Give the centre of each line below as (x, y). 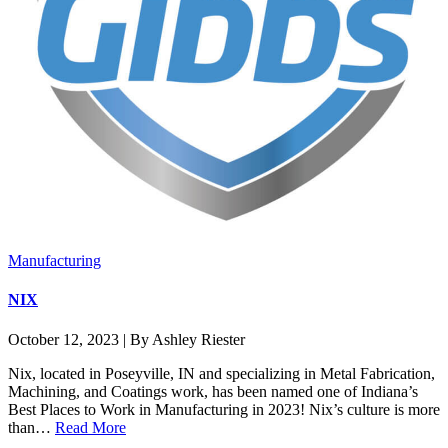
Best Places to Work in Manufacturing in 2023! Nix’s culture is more (224, 409)
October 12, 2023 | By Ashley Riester (126, 339)
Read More (90, 427)
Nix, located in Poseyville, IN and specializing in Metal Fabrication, (221, 373)
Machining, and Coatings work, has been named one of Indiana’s (213, 391)
